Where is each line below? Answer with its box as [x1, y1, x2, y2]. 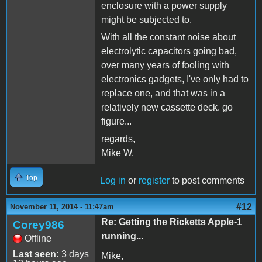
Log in [100, 175, 126, 185]
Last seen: [13, 249, 59, 259]
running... [101, 230, 143, 241]
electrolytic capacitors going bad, [101, 46, 237, 56]
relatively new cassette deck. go [101, 102, 233, 112]
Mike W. [101, 147, 134, 158]
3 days [59, 249, 89, 259]
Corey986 [13, 218, 64, 231]
